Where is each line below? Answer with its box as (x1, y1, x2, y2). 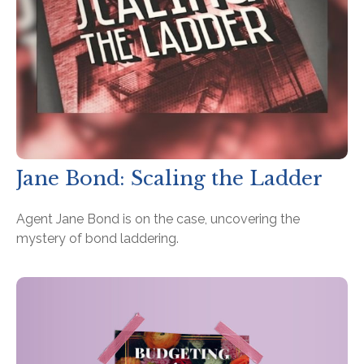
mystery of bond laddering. (16, 230, 179, 246)
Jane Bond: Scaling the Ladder (16, 166, 323, 190)
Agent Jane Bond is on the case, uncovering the (16, 210, 300, 227)
